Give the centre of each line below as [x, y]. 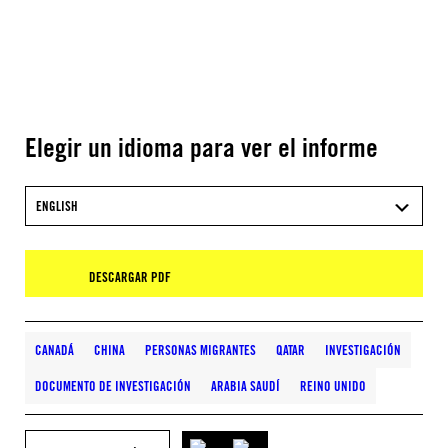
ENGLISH [57, 206]
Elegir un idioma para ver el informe [201, 147]
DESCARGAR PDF [130, 277]
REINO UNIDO [333, 386]
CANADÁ [54, 350]
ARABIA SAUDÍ [245, 386]
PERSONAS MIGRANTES [200, 350]
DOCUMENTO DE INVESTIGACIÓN [113, 386]
